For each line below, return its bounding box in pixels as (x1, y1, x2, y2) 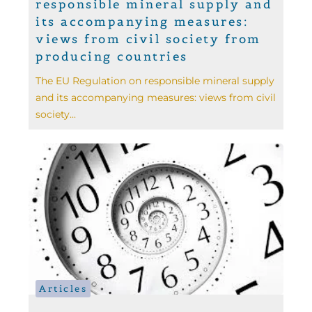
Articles (39, 283, 88, 295)
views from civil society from (36, 31, 261, 47)
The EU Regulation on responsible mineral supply (36, 74, 275, 87)
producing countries (36, 48, 188, 64)
